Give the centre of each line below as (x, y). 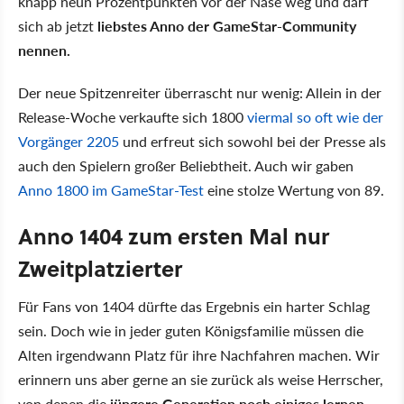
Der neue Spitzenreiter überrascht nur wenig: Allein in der (200, 92)
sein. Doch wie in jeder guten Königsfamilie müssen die (191, 330)
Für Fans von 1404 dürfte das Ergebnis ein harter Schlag (194, 306)
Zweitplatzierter (100, 268)
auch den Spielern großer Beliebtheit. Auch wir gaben (186, 165)
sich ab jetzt (56, 25)
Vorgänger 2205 (69, 141)
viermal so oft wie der (315, 116)
